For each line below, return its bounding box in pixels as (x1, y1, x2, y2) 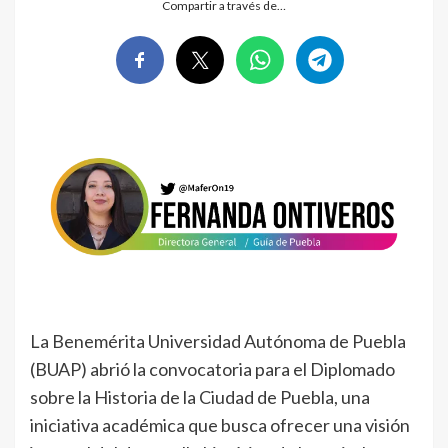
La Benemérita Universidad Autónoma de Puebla (30, 330, 406, 353)
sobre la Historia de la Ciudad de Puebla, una (30, 386, 370, 409)
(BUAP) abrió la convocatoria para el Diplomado (30, 358, 395, 381)
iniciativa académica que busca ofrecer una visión (30, 414, 410, 437)
